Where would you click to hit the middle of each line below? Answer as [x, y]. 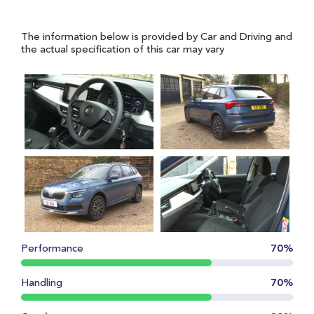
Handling [42, 283]
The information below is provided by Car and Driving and [157, 37]
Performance [52, 249]
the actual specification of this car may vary [123, 50]
